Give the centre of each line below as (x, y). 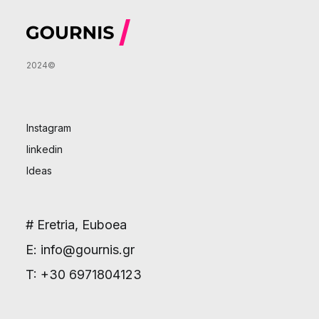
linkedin (45, 149)
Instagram (49, 127)
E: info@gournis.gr (80, 249)
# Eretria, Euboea (77, 224)
